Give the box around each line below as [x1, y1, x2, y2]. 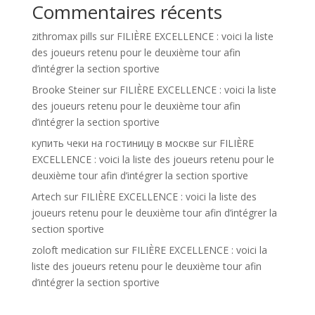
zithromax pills [31, 30, 97, 43]
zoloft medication [31, 243, 112, 257]
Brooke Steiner [31, 83, 100, 96]
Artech [31, 190, 61, 203]
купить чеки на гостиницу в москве [31, 136, 200, 150]
